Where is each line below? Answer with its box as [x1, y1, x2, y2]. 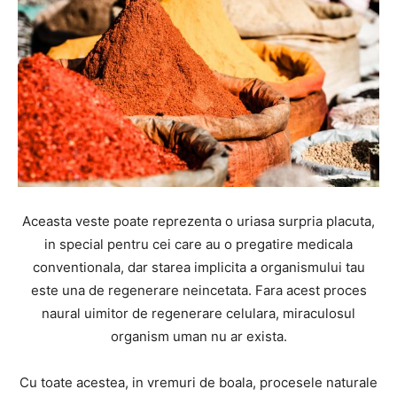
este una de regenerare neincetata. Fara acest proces [30, 282, 367, 299]
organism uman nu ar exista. [110, 328, 287, 345]
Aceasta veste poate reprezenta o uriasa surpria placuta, [22, 213, 375, 230]
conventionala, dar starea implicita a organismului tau [32, 259, 365, 276]
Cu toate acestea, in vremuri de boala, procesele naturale [19, 374, 378, 391]
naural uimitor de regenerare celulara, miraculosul [42, 305, 355, 322]
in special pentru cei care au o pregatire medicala [44, 236, 353, 253]
